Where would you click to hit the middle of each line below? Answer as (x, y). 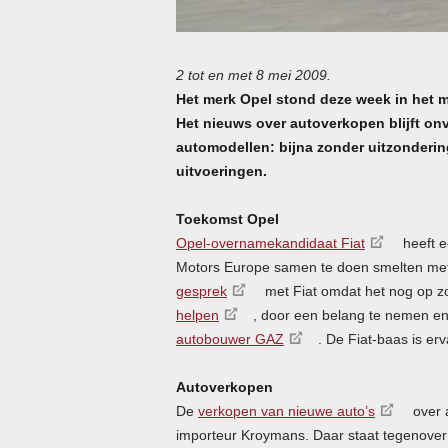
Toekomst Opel (227, 218)
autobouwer (215, 338)
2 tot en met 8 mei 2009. (253, 74)
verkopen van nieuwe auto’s (286, 410)
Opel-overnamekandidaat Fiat (270, 242)
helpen (197, 314)
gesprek (201, 290)
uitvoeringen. (221, 170)
